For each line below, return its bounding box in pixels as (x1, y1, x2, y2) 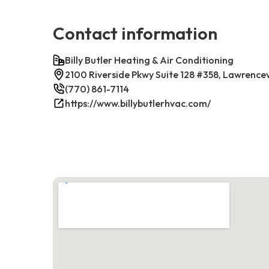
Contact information (53, 22, 217, 44)
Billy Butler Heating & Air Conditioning (65, 53, 234, 66)
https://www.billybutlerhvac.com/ (65, 97, 211, 109)
